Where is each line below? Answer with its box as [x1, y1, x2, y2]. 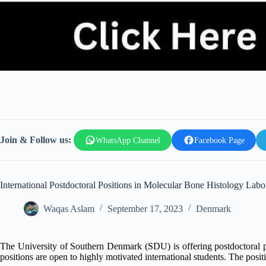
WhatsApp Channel [96, 135, 161, 145]
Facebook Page [194, 135, 245, 145]
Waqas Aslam [43, 203, 94, 214]
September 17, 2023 [107, 203, 183, 214]
